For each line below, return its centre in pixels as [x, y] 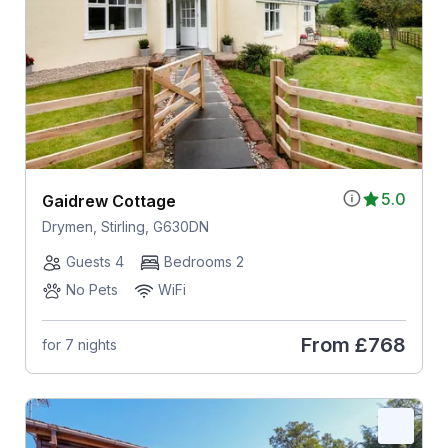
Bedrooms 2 [203, 261]
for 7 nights [79, 345]
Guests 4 [94, 261]
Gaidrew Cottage [108, 200]
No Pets [91, 289]
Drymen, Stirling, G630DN [125, 226]
